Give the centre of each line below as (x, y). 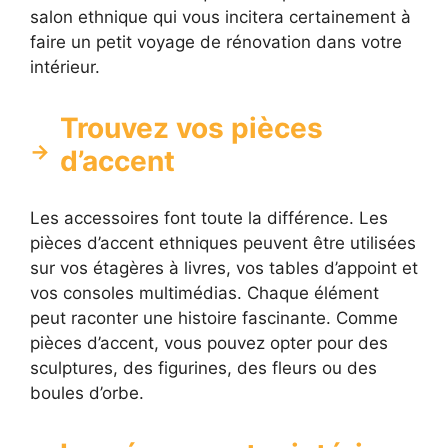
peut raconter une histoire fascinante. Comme (214, 318)
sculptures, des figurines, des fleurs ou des (203, 368)
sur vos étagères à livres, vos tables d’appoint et (224, 268)
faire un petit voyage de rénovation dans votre (216, 42)
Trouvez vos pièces (191, 128)
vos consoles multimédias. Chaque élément (204, 293)
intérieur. (65, 67)
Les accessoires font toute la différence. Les (209, 218)
